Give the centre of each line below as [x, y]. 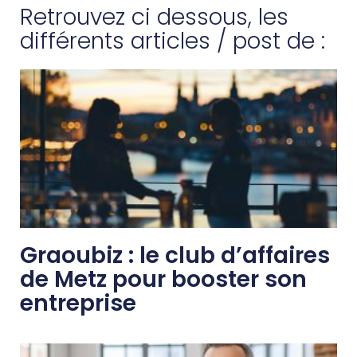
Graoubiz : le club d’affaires [175, 255]
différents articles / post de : [173, 41]
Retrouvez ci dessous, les [154, 17]
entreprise [78, 303]
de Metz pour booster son [163, 279]
